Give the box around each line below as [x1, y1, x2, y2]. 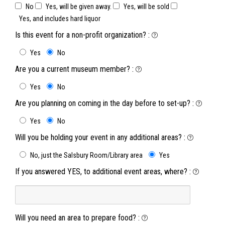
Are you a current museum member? [15, 64, 130, 74]
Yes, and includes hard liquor [19, 15, 100, 23]
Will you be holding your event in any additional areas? [15, 133, 182, 142]
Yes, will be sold [124, 3, 169, 11]
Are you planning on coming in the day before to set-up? [15, 98, 190, 108]
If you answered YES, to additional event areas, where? [15, 167, 187, 176]
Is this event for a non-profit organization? [15, 30, 146, 40]
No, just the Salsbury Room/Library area [30, 151, 143, 159]
